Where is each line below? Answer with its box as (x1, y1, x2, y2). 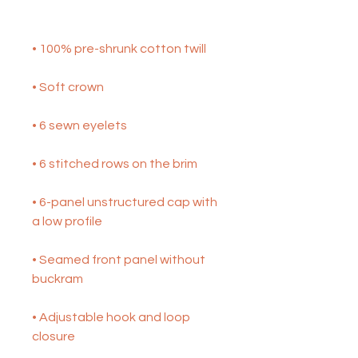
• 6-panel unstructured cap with (32, 196, 217, 209)
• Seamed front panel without (32, 253, 205, 266)
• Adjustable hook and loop (32, 311, 190, 324)
